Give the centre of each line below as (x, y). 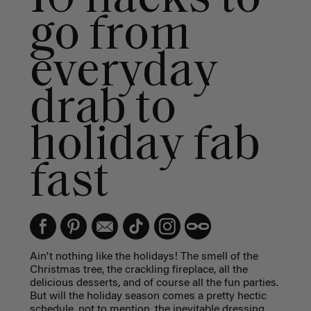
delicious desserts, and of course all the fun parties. (154, 283)
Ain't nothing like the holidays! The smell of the (144, 257)
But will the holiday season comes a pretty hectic (148, 296)
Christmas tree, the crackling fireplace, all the (138, 270)
